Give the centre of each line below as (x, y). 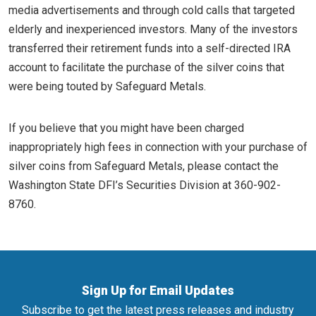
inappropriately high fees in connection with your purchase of (158, 147)
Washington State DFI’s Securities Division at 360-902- (145, 185)
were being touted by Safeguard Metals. (107, 86)
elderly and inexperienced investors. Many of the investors (153, 29)
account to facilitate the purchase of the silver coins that (146, 67)
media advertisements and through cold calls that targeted (152, 10)
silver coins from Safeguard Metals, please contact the (144, 166)
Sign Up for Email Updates (158, 291)
